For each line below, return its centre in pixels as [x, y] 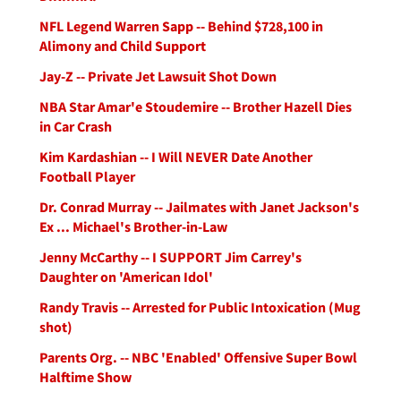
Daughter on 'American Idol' [126, 277]
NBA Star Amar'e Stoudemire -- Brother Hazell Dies [196, 107]
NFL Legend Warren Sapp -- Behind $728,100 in [181, 26]
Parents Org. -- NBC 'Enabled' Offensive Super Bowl [198, 357]
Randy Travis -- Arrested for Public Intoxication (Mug [200, 307]
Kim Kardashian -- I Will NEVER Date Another [176, 157]
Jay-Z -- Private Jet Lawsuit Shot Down [158, 76]
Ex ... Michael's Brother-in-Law [133, 226]
